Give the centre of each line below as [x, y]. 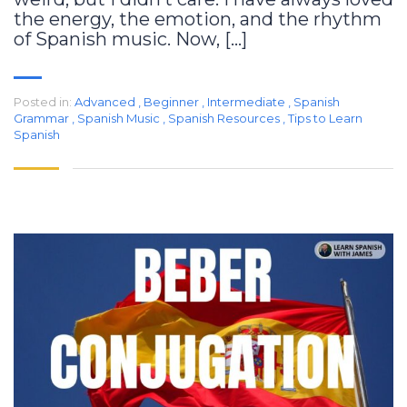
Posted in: [43, 102]
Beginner [171, 102]
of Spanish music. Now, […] [130, 40]
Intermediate [246, 102]
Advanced [105, 102]
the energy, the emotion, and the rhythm [198, 20]
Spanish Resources [224, 119]
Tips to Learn [325, 119]
